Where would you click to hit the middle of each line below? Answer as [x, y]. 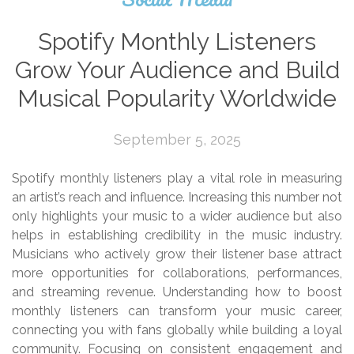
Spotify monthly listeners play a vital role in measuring [177, 179]
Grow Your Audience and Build [177, 70]
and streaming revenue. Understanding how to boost [177, 292]
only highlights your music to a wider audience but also [177, 217]
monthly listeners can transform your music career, [177, 311]
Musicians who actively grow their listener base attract [177, 254]
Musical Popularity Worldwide [177, 99]
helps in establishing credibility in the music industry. [177, 235]
